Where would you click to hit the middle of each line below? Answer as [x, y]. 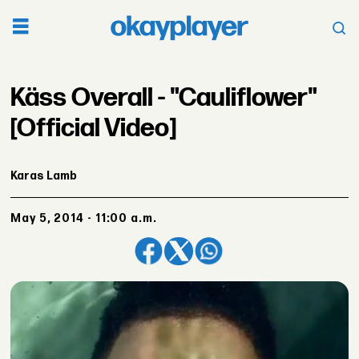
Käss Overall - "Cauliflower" [164, 98]
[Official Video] [94, 128]
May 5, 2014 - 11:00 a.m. [89, 219]
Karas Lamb [44, 175]
